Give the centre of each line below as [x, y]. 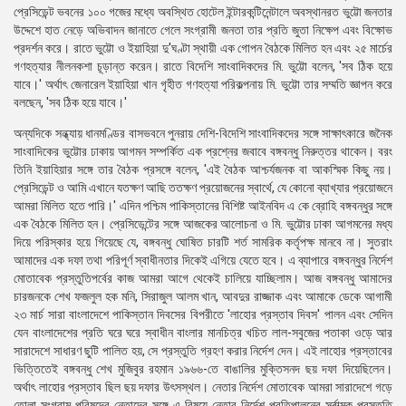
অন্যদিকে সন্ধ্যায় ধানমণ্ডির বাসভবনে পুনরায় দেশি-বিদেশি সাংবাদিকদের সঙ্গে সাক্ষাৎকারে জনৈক [203, 133]
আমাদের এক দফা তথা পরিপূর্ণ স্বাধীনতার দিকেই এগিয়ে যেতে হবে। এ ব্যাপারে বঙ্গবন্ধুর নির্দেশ [203, 260]
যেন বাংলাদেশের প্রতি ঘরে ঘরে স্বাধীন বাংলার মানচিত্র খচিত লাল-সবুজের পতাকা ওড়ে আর [203, 333]
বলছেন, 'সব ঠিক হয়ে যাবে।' [70, 102]
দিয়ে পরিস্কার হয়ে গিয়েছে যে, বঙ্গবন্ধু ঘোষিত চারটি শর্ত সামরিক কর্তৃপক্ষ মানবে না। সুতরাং [203, 242]
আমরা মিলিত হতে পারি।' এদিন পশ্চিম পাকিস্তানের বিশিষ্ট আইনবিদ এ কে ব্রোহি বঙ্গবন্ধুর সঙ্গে [203, 206]
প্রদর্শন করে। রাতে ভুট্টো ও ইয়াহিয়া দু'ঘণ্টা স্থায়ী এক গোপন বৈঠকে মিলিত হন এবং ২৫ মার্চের [203, 48]
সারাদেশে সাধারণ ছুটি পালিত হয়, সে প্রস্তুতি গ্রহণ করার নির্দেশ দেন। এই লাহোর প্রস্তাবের [203, 351]
